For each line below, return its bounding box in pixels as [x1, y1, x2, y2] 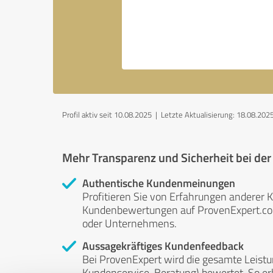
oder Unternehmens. [82, 216, 177, 230]
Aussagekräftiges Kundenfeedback [82, 238, 244, 253]
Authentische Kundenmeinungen [82, 175, 235, 191]
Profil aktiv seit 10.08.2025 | [62, 109, 161, 120]
